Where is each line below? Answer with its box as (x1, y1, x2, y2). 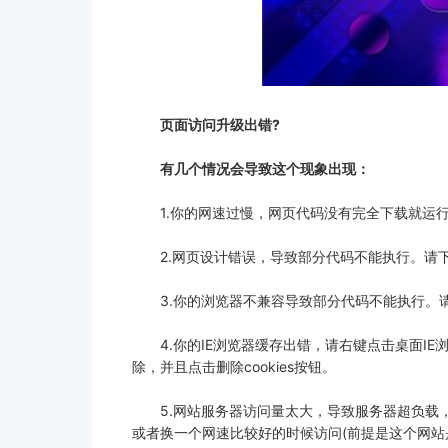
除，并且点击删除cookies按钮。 (132, 358, 336, 375)
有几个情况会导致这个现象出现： (132, 160, 370, 177)
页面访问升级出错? (132, 116, 280, 133)
